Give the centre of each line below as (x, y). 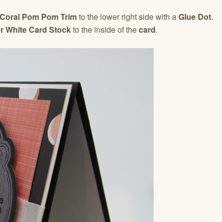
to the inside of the (105, 29)
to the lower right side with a (128, 16)
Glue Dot (195, 16)
